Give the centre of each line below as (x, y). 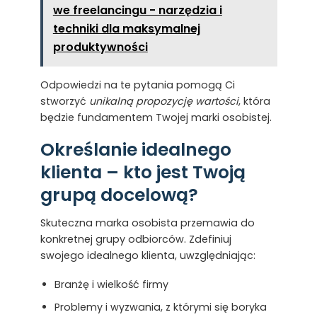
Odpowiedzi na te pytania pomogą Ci (137, 85)
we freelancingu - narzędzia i (137, 11)
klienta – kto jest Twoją (143, 172)
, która (254, 101)
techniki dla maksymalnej (126, 29)
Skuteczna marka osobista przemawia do (147, 223)
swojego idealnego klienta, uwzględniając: (148, 256)
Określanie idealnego (136, 149)
